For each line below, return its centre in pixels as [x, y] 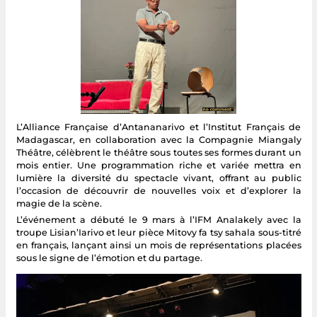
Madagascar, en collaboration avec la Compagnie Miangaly [158, 139]
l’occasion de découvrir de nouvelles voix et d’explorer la [158, 190]
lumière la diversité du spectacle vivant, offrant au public [158, 178]
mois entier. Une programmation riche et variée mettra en [158, 165]
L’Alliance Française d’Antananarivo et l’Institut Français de [158, 127]
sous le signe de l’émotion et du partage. [109, 258]
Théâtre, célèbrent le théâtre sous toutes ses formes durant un [158, 152]
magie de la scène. [59, 203]
